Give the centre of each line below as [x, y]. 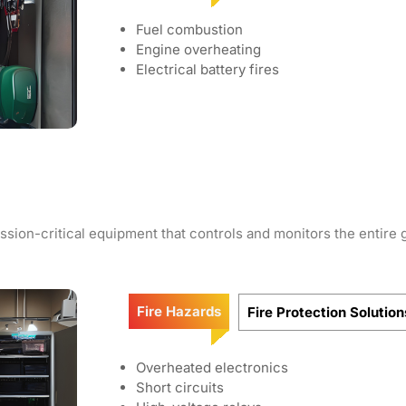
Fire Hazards [179, 311]
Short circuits [180, 387]
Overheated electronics [212, 367]
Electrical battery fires [208, 69]
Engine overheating [198, 49]
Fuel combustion [189, 29]
